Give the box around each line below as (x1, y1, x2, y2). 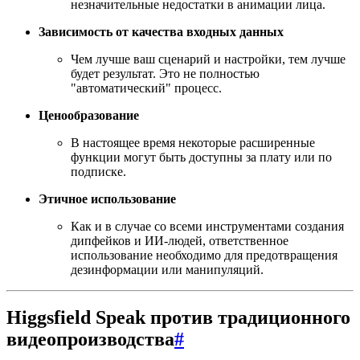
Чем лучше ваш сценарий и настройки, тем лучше (71, 51, 346, 66)
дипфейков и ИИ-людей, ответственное (71, 233, 288, 247)
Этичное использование (39, 191, 176, 206)
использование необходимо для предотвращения (71, 247, 337, 262)
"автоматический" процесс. (71, 80, 222, 95)
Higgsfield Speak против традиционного (6, 307, 350, 329)
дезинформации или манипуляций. (71, 262, 264, 276)
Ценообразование (39, 108, 139, 122)
